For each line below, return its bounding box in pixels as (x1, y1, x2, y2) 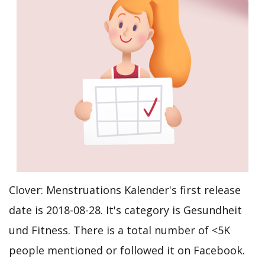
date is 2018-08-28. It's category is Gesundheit (9, 202, 242, 217)
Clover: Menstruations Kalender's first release (9, 182, 241, 197)
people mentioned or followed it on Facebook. (9, 243, 245, 257)
